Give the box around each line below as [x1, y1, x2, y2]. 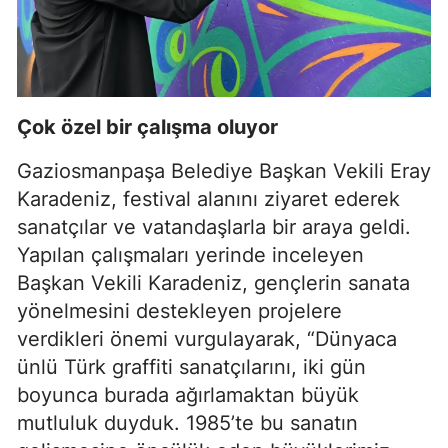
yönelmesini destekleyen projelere [17, 299, 342, 324]
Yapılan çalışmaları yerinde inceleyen [17, 243, 364, 268]
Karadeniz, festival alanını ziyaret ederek [17, 187, 400, 212]
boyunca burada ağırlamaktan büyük [17, 383, 359, 408]
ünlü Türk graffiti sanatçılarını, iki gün [17, 355, 366, 380]
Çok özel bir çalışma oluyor [17, 115, 278, 140]
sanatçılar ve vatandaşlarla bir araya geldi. [17, 215, 411, 240]
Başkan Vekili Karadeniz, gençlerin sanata [17, 271, 410, 296]
